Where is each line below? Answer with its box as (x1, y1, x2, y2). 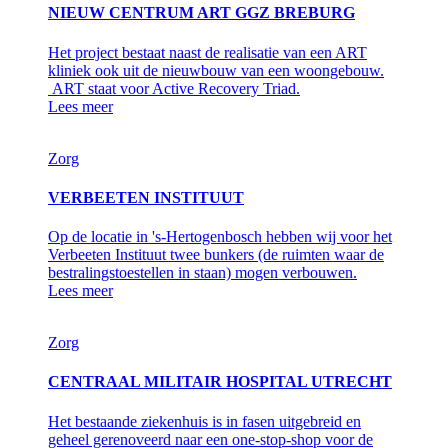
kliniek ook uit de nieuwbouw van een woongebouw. (48, 61, 384, 79)
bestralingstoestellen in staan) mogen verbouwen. (48, 264, 357, 282)
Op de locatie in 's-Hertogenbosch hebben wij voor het (48, 228, 392, 246)
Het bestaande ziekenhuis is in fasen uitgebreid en (48, 412, 361, 430)
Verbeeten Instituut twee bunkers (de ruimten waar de (48, 246, 384, 264)
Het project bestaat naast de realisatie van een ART (48, 43, 367, 61)
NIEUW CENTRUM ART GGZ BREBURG (48, 4, 355, 22)
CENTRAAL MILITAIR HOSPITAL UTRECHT (48, 373, 392, 391)
